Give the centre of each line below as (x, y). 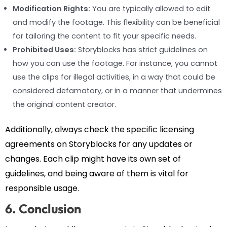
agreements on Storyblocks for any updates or (99, 144)
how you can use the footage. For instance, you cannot (115, 63)
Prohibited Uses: (44, 49)
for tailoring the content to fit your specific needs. (104, 36)
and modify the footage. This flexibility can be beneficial (116, 22)
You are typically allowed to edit (150, 8)
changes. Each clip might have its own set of (93, 159)
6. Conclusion (43, 209)
